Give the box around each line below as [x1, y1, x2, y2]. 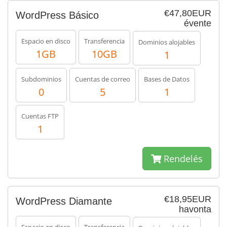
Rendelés [161, 153, 203, 165]
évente [184, 18, 211, 28]
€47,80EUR [164, 8, 211, 18]
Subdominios [21, 74, 61, 84]
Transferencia [84, 36, 125, 46]
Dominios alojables [138, 37, 195, 47]
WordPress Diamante [16, 196, 112, 207]
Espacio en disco [21, 36, 70, 46]
